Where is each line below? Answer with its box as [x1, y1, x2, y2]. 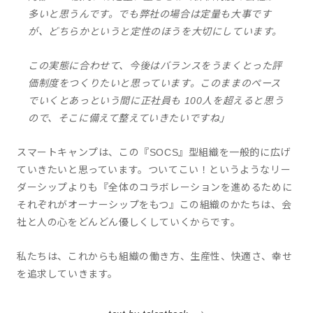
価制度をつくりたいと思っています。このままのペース [28, 78, 282, 89]
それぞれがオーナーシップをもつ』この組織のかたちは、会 [17, 199, 292, 210]
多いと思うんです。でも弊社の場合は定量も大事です [28, 8, 272, 20]
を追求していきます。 [17, 268, 118, 279]
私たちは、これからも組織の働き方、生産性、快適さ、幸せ [17, 251, 293, 262]
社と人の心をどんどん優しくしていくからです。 [17, 217, 241, 228]
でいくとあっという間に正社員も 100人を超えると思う [28, 95, 284, 106]
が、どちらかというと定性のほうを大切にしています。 [28, 26, 282, 37]
